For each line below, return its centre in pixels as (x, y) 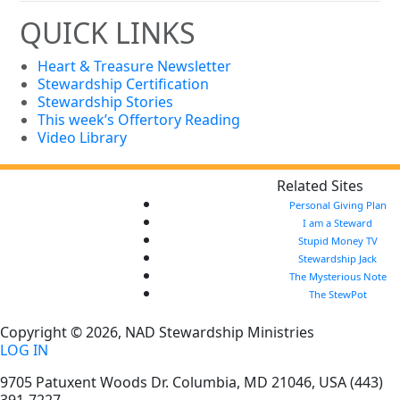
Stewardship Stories (106, 102)
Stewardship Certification (124, 84)
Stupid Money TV (337, 241)
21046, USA (309, 383)
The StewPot (337, 295)
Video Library (83, 138)
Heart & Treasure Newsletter (135, 67)
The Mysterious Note (337, 277)
